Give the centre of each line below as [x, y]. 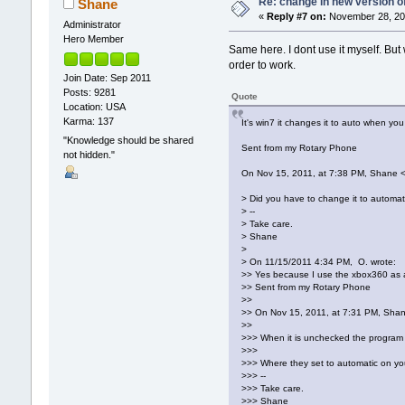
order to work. [263, 66]
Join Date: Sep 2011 [107, 77]
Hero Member [93, 39]
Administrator [92, 25]
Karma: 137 [88, 121]
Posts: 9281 [89, 92]
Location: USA [94, 106]
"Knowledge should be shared [128, 140]
